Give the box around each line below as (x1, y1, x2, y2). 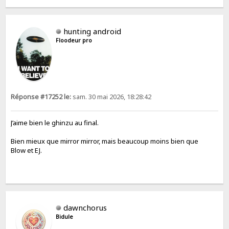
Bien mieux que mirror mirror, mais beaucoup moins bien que (11, 136, 199, 146)
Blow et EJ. (11, 145, 42, 155)
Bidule (56, 213, 74, 220)
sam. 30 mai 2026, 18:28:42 (71, 92, 152, 101)
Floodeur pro (56, 36, 93, 44)
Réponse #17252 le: (11, 92, 72, 101)
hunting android (63, 26, 122, 36)
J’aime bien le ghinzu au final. (11, 118, 99, 127)
